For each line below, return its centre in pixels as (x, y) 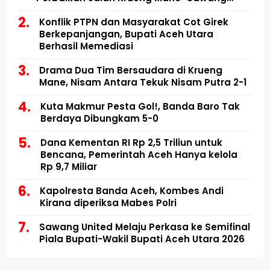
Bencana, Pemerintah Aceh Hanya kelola (139, 155)
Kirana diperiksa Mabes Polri (108, 203)
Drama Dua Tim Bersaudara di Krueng (131, 71)
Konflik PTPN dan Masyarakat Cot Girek (134, 22)
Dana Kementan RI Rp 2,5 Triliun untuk (131, 143)
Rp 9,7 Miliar (69, 167)
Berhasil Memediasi (86, 46)
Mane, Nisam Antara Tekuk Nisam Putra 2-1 (143, 83)
